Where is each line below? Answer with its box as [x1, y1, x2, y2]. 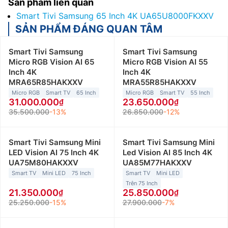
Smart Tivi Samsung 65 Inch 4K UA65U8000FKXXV [16, 11, 214, 21]
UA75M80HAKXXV [9, 158, 78, 168]
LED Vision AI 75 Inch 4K [9, 148, 99, 158]
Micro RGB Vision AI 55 [122, 57, 208, 67]
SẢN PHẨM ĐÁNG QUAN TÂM [15, 23, 162, 36]
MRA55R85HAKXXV [122, 77, 196, 88]
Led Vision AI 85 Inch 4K [122, 148, 212, 158]
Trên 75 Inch [125, 180, 158, 187]
